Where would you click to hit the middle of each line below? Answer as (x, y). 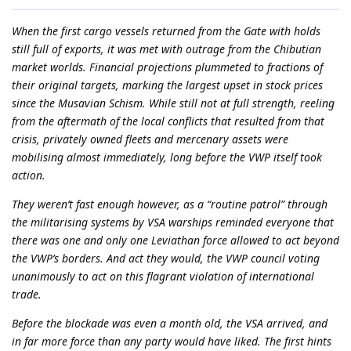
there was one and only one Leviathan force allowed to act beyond (175, 240)
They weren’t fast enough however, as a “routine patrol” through (170, 204)
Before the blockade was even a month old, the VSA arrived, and (170, 323)
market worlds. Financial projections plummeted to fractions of (167, 67)
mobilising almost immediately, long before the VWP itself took (167, 157)
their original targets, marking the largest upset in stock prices (167, 85)
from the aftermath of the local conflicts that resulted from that (168, 121)
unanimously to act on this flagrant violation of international (163, 276)
